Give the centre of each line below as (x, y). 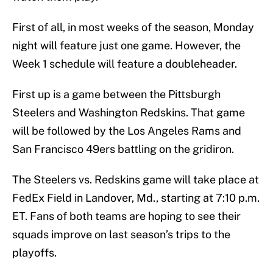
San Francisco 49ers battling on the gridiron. (123, 149)
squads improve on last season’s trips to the (121, 235)
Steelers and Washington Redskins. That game (129, 113)
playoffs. (34, 253)
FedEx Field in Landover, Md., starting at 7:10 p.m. (136, 198)
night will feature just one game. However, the (126, 46)
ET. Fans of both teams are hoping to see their (126, 216)
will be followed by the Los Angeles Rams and (127, 131)
